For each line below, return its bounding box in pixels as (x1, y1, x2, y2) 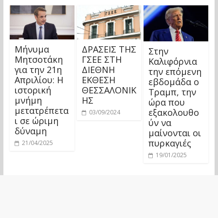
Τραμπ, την (148, 86, 197, 98)
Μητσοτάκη (14, 53, 63, 65)
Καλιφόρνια (148, 55, 198, 68)
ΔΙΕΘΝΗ (81, 63, 115, 75)
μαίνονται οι (148, 127, 201, 139)
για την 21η (14, 63, 62, 75)
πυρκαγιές (148, 137, 192, 149)
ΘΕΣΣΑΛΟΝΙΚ (81, 84, 136, 96)
